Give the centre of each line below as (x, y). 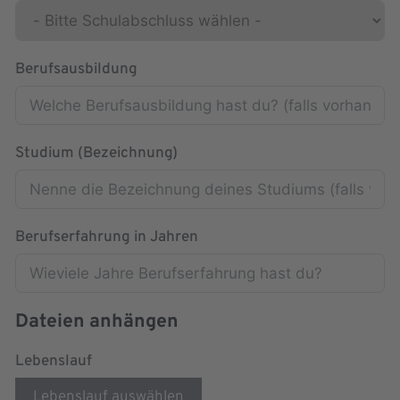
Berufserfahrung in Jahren (107, 238)
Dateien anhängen (97, 322)
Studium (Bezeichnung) (96, 154)
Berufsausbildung (76, 70)
